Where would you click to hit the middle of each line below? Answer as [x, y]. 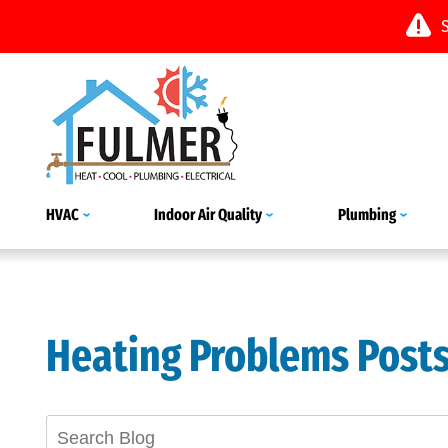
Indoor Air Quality [208, 214]
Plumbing [366, 214]
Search [269, 422]
